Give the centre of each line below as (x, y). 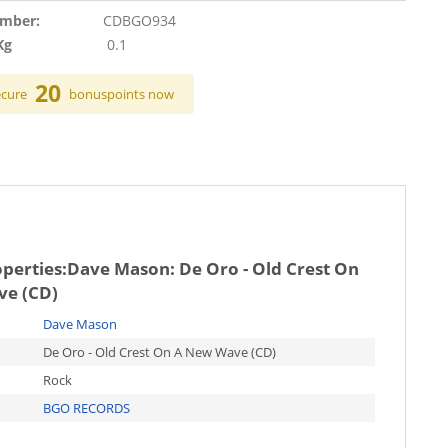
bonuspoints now (122, 93)
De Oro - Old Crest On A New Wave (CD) (159, 351)
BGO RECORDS (86, 407)
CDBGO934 (139, 20)
